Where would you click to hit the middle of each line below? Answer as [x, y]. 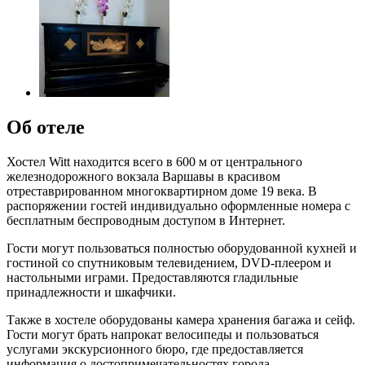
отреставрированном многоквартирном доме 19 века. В [162, 191]
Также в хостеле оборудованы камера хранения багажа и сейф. [181, 319]
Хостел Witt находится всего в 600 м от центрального [154, 161]
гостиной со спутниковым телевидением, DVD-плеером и [169, 262]
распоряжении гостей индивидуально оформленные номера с [178, 205]
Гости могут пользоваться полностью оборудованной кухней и [182, 248]
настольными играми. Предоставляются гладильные [152, 277]
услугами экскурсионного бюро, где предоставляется [155, 349]
